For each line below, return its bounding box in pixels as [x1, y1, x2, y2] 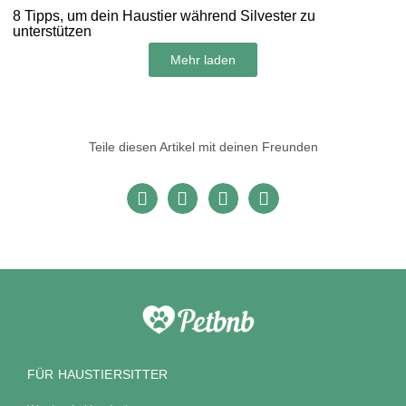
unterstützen [13, 23, 92, 39]
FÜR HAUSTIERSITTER [27, 366, 169, 382]
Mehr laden [170, 52, 236, 67]
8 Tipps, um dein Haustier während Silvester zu [13, 7, 315, 24]
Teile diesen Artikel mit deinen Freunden [88, 139, 318, 154]
